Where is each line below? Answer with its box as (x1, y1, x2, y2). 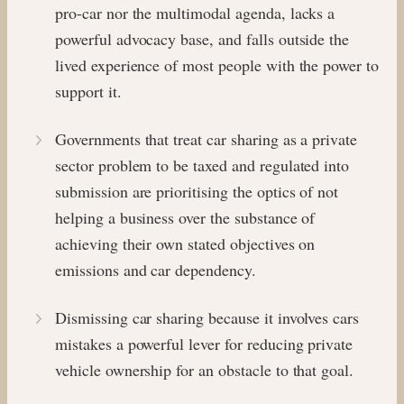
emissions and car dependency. (55, 258, 256, 280)
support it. (55, 79, 122, 102)
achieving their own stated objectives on (55, 232, 316, 254)
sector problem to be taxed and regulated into (55, 153, 350, 176)
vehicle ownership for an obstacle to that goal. (55, 358, 354, 381)
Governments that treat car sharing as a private (55, 127, 358, 150)
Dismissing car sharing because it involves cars (55, 306, 360, 328)
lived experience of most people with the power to (55, 53, 380, 76)
